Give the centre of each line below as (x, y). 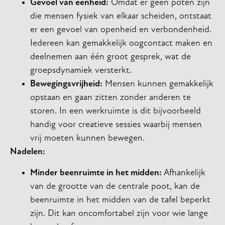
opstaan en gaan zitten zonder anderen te (110, 98)
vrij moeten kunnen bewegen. (87, 139)
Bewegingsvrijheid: (66, 84)
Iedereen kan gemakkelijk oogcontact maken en (121, 44)
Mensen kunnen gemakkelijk (158, 84)
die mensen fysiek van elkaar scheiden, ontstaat (121, 17)
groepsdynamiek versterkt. (81, 71)
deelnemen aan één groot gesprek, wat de (110, 57)
